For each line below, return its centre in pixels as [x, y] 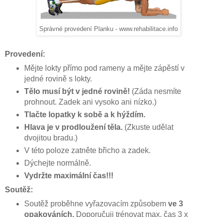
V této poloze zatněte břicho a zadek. [88, 150]
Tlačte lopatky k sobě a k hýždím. [85, 114]
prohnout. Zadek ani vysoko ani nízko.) [90, 102]
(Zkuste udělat [149, 127]
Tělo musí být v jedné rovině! [78, 91]
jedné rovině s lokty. [58, 79]
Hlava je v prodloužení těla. [74, 127]
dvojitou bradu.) [51, 138]
